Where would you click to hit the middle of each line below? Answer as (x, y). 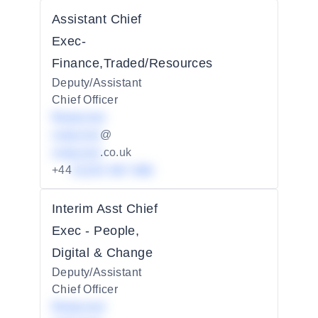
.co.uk (116, 152)
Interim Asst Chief (105, 209)
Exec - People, (96, 231)
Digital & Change (103, 253)
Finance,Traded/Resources (132, 63)
